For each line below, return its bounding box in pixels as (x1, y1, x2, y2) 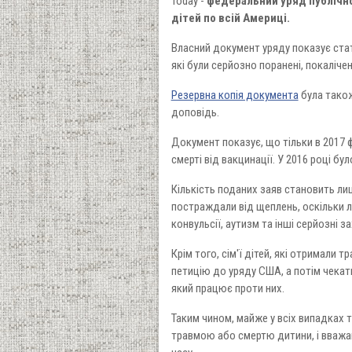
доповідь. (170, 105, 219, 120)
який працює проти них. (170, 281, 287, 296)
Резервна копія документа (170, 88, 299, 103)
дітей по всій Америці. (170, 11, 290, 26)
